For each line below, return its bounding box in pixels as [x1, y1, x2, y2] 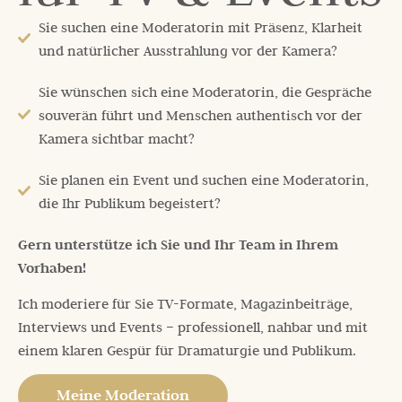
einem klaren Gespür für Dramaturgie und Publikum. [18, 340, 356, 359]
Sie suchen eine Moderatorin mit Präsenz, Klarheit [38, 17, 363, 36]
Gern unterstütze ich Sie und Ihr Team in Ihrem [18, 234, 338, 253]
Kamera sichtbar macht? [38, 128, 195, 147]
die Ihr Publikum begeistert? [38, 193, 221, 212]
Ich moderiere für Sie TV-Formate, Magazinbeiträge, [18, 293, 353, 312]
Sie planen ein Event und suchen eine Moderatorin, [38, 170, 369, 188]
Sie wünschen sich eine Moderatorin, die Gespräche [38, 82, 371, 100]
